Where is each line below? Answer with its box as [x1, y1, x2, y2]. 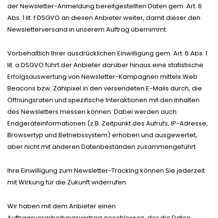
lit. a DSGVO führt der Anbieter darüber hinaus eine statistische [7, 60, 203, 70]
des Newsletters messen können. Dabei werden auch [7, 107, 177, 116]
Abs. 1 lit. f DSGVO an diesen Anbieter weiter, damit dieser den [7, 13, 200, 22]
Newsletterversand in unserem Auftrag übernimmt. [7, 24, 167, 34]
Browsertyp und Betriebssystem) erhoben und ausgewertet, [7, 130, 197, 140]
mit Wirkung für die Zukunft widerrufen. [7, 177, 127, 187]
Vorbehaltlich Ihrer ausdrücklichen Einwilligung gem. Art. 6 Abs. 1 [7, 48, 207, 58]
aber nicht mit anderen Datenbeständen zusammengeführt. [7, 142, 197, 151]
